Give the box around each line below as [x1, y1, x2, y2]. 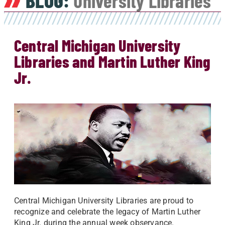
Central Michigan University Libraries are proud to [14, 196, 194, 206]
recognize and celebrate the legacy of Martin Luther [14, 207, 201, 217]
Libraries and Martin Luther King [14, 52, 211, 71]
